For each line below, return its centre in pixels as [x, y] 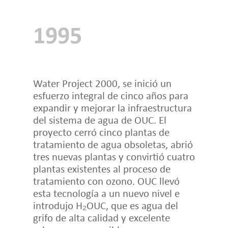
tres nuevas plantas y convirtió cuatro [114, 156]
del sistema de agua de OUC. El [99, 120]
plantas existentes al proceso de [102, 168]
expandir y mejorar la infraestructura [112, 107]
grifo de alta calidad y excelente [101, 217]
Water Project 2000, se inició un [102, 83]
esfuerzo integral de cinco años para [110, 95]
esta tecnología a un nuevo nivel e [106, 193]
